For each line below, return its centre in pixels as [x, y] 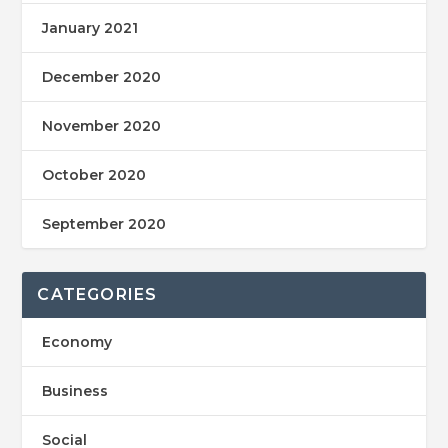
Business [75, 390]
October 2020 [94, 174]
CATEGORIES [97, 294]
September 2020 [104, 223]
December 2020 [102, 76]
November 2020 [102, 125]
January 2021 [90, 27]
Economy [77, 341]
